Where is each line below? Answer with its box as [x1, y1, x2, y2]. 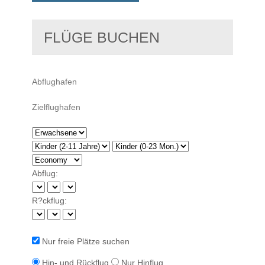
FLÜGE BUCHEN [44, 28, 160, 46]
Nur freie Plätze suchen [40, 236, 130, 246]
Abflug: [32, 168, 58, 178]
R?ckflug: [32, 195, 67, 205]
